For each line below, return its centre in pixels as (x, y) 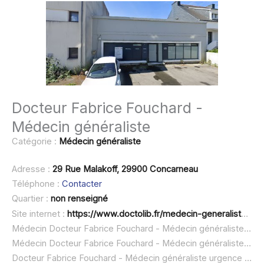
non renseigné (79, 199)
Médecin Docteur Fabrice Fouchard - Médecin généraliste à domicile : (247, 228)
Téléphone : (37, 184)
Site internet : (39, 214)
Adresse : (32, 169)
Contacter (82, 184)
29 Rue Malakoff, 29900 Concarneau (125, 169)
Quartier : (31, 199)
